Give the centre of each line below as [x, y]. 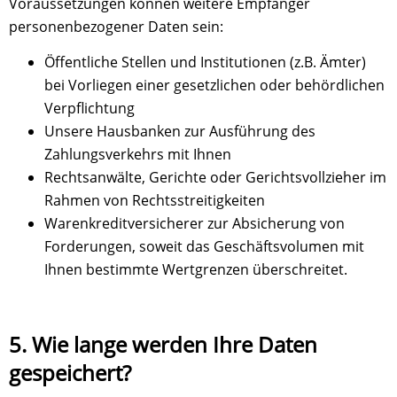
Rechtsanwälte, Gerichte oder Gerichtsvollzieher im [215, 178]
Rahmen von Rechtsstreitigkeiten [155, 201]
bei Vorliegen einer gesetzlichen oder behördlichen [214, 86]
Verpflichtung [90, 109]
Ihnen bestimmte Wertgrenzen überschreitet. [196, 270]
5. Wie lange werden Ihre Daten [163, 345]
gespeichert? [70, 373]
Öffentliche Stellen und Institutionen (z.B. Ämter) [205, 62]
